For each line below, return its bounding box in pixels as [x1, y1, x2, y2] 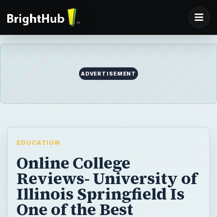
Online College [16, 151, 130, 174]
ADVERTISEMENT [80, 70, 137, 77]
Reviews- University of [16, 167, 197, 189]
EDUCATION [16, 139, 61, 147]
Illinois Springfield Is [16, 182, 185, 205]
